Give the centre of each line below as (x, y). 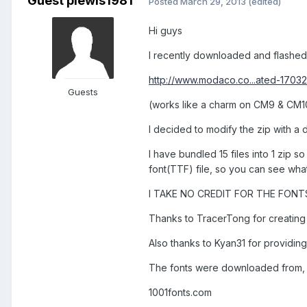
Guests (83, 92)
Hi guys (165, 31)
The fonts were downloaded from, (227, 268)
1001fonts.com (180, 293)
